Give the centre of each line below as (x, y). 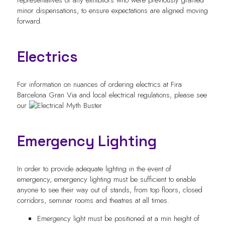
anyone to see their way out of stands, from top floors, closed (109, 190)
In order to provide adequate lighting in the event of (94, 168)
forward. (29, 21)
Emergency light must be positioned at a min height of (118, 218)
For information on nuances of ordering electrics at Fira (99, 84)
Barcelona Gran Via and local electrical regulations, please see (112, 95)
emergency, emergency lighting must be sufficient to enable (106, 179)
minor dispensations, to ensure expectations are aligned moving (112, 10)
